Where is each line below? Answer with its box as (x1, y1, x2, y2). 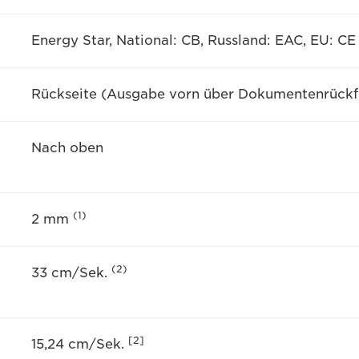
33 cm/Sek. (30, 265, 111, 280)
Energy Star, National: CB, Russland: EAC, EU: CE (30, 33, 356, 48)
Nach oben (30, 140, 103, 155)
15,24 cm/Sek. (30, 337, 128, 352)
